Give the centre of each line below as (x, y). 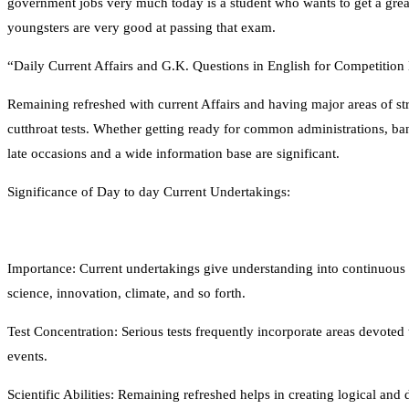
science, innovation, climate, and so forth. (126, 294)
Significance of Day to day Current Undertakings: (149, 192)
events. (27, 357)
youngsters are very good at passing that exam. (143, 28)
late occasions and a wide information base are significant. (173, 154)
